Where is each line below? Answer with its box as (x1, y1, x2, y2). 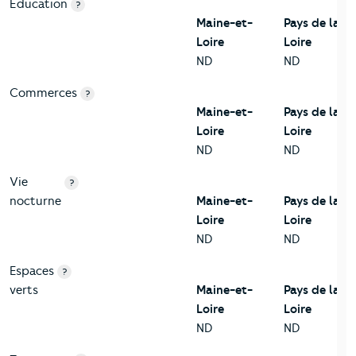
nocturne (10, 194, 61, 209)
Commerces (10, 86, 77, 101)
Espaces (10, 264, 54, 279)
